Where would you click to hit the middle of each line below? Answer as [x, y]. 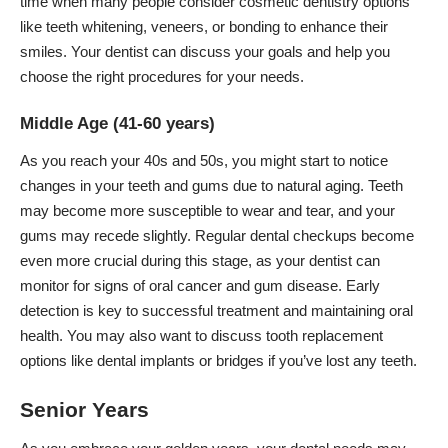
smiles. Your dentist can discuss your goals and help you [205, 52]
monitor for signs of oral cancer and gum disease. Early [200, 286]
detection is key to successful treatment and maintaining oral [216, 311]
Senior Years [84, 409]
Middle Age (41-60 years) [117, 123]
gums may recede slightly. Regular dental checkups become [217, 236]
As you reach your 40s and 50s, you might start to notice [204, 161]
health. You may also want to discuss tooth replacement [201, 336]
